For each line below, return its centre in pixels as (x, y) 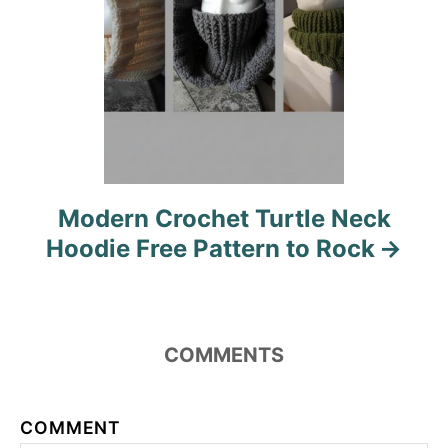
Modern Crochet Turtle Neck (224, 218)
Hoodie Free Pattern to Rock (210, 248)
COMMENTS (224, 354)
